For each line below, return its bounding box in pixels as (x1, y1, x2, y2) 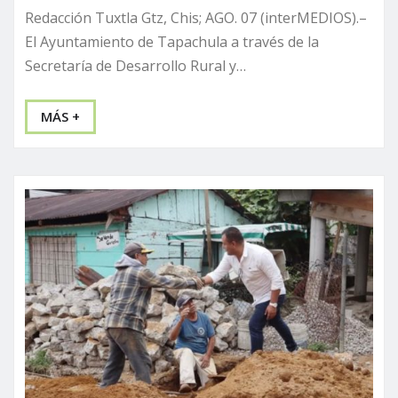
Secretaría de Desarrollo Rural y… (25, 56, 246, 76)
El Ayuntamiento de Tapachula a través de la (25, 32, 319, 52)
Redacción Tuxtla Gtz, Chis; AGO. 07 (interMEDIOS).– (25, 8, 367, 28)
